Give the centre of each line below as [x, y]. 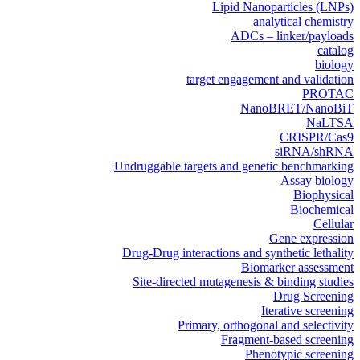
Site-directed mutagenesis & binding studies [243, 282]
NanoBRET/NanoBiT [297, 108]
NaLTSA [330, 123]
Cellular [333, 224]
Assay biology [317, 181]
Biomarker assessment [297, 268]
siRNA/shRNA [314, 152]
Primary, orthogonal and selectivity [266, 325]
